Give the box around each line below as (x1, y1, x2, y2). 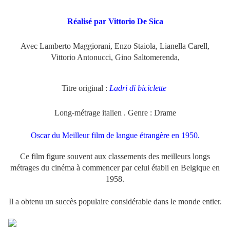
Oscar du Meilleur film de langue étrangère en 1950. (30, 131, 200, 140)
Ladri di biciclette (109, 84, 168, 93)
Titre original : (62, 84, 109, 93)
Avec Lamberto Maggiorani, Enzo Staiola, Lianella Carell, (21, 42, 209, 51)
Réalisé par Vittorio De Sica (67, 17, 163, 26)
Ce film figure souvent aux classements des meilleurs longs (20, 152, 210, 161)
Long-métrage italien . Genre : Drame (54, 108, 176, 118)
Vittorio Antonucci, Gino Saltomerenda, (50, 53, 180, 62)
